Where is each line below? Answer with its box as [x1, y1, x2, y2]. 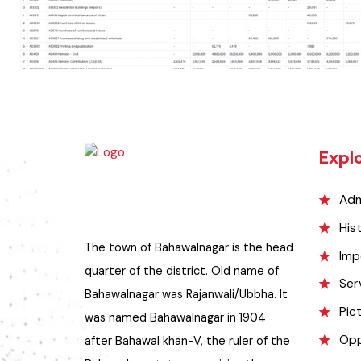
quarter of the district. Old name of [86, 305, 288, 322]
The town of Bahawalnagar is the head [86, 281, 302, 297]
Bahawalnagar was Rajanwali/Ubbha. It [86, 330, 297, 346]
